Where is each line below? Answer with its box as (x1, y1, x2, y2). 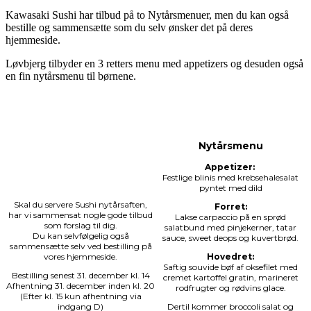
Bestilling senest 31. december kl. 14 (11, 270, 150, 281)
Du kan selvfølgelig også (32, 230, 129, 242)
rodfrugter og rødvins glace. (175, 283, 286, 294)
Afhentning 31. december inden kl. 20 (6, 280, 155, 292)
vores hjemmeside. (44, 251, 117, 262)
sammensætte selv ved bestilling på (9, 241, 152, 252)
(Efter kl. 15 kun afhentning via (19, 291, 142, 302)
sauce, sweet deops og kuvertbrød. (162, 233, 299, 244)
